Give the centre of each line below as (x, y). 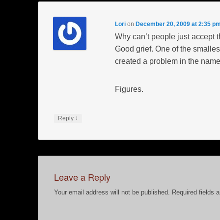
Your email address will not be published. (112, 192)
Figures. (129, 89)
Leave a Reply (82, 177)
